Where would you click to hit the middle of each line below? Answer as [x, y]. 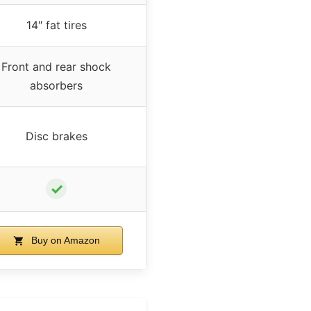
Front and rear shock [56, 66]
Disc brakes [56, 136]
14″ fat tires [56, 25]
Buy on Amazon [64, 240]
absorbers [56, 85]
